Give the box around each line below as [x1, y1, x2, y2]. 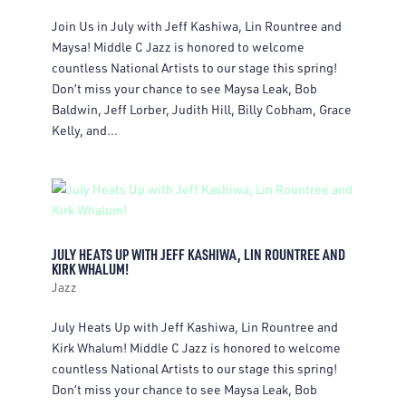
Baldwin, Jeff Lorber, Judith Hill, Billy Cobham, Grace [51, 101, 352, 117]
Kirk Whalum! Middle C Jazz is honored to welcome [51, 340, 341, 355]
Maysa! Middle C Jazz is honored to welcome [51, 39, 304, 54]
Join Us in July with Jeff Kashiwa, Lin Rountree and [51, 18, 342, 34]
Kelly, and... [51, 122, 118, 138]
